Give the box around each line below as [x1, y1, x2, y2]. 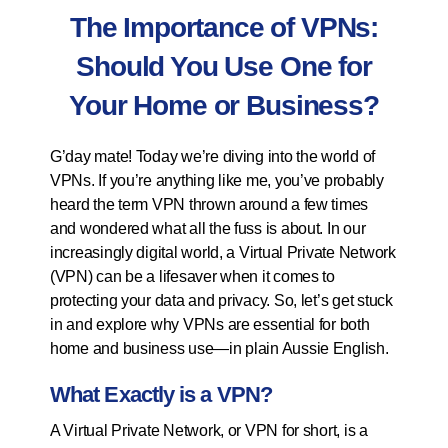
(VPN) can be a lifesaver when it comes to [50, 267, 335, 285]
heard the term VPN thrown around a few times [50, 195, 369, 213]
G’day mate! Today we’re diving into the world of [50, 147, 376, 165]
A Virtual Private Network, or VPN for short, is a [50, 421, 368, 439]
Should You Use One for [76, 50, 372, 82]
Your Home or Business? [69, 89, 379, 121]
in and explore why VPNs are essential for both [50, 315, 370, 333]
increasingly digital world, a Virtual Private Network [50, 243, 396, 261]
